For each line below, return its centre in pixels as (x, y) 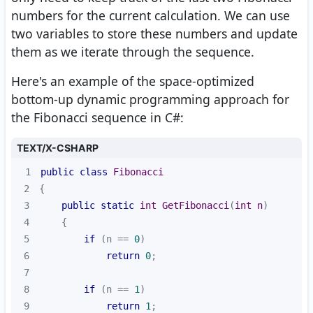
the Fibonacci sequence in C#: (97, 118)
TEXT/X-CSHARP (58, 148)
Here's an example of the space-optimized (133, 81)
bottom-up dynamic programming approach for (150, 100)
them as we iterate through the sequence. (133, 52)
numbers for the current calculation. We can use (151, 16)
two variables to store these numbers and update (154, 34)
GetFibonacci (195, 206)
